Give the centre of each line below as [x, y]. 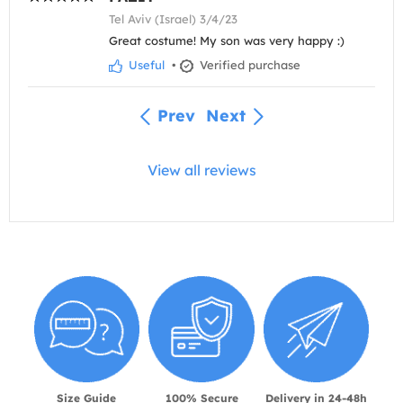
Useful [145, 64]
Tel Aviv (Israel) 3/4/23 [173, 18]
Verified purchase [248, 64]
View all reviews [201, 170]
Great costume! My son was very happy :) [227, 40]
